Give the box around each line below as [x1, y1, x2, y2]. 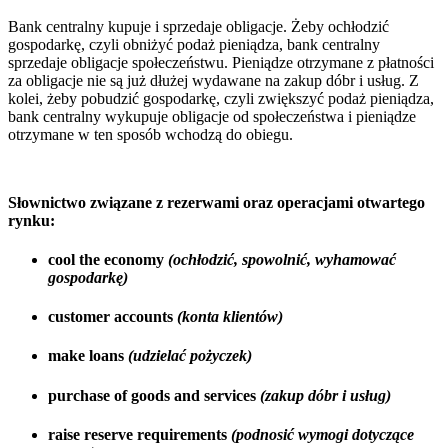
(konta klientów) [177, 308, 283, 326]
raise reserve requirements [48, 425, 231, 443]
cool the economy [48, 250, 168, 268]
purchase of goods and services [48, 386, 260, 404]
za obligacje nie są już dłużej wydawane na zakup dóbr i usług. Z [8, 71, 419, 89]
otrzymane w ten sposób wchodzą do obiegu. [8, 125, 293, 143]
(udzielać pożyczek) [128, 347, 252, 365]
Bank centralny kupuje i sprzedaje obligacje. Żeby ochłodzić [8, 17, 389, 35]
